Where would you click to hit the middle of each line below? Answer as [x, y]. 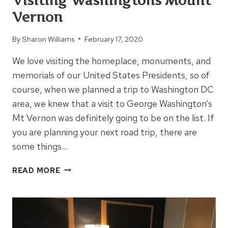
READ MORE [36, 170]
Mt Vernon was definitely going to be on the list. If [113, 118]
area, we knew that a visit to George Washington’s [112, 103]
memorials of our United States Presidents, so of [111, 75]
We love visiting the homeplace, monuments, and [111, 61]
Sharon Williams [48, 39]
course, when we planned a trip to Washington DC [113, 89]
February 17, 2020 [114, 39]
